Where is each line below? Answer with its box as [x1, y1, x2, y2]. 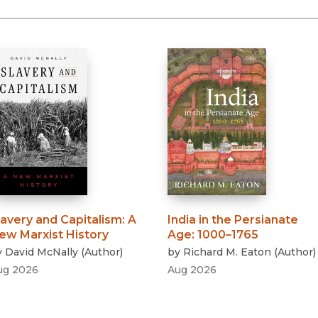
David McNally [5, 246, 79, 259]
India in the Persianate [168, 213, 299, 227]
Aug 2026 [168, 263, 217, 277]
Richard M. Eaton [183, 246, 272, 259]
